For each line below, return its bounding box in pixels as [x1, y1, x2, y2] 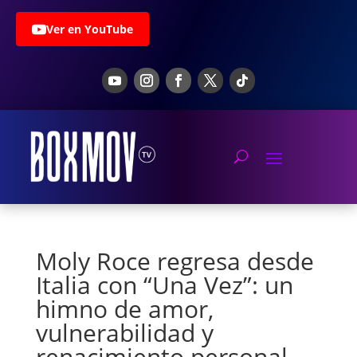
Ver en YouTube [46, 22, 133, 37]
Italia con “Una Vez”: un [35, 269, 293, 301]
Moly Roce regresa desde [35, 245, 314, 277]
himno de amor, [35, 292, 214, 325]
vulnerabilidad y [35, 316, 214, 349]
